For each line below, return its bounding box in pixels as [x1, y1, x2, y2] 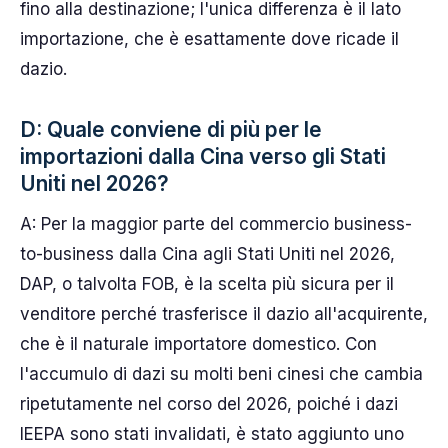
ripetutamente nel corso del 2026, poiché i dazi [20, 393, 398, 414]
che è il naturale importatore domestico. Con [20, 333, 377, 354]
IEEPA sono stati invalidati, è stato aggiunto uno [20, 423, 404, 444]
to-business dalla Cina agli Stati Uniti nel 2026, [20, 243, 395, 264]
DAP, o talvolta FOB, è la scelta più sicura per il [20, 273, 394, 294]
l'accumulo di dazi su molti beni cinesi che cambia [20, 363, 423, 384]
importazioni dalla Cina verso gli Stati [20, 143, 386, 169]
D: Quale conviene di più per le [20, 116, 322, 142]
